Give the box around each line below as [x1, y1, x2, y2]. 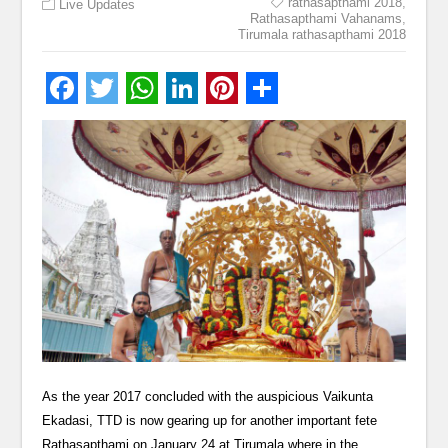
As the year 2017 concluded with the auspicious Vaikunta [42, 389, 374, 405]
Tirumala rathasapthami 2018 [237, 27, 406, 42]
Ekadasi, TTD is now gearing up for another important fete [42, 413, 378, 429]
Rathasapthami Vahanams [249, 11, 402, 26]
